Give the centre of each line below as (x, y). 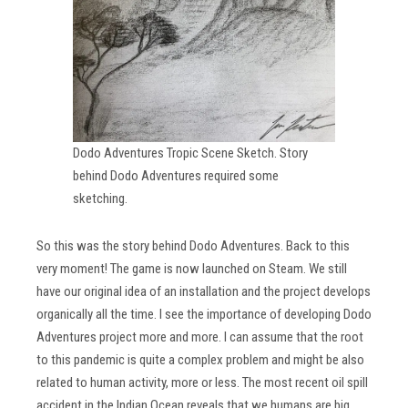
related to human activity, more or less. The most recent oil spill (202, 383)
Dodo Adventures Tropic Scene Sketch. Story (190, 153)
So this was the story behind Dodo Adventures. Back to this (193, 246)
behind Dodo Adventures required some (176, 175)
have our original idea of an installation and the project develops (204, 292)
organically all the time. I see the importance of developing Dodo (204, 315)
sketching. (100, 198)
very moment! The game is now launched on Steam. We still (192, 269)
